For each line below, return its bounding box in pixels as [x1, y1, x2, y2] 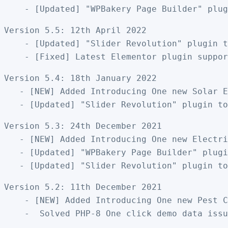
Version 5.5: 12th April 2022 [4, 25, 147, 35]
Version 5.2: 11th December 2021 [4, 182, 162, 192]
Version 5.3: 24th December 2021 [4, 121, 162, 131]
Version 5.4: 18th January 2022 [4, 73, 157, 83]
